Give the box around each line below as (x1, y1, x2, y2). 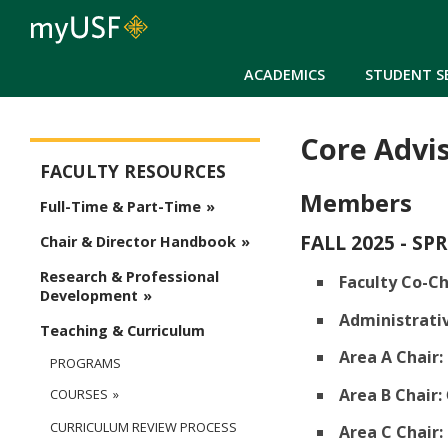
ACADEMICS (244, 64, 325, 84)
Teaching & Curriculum (40, 321, 205, 341)
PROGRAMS (50, 354, 121, 373)
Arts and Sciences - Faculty (30, 143, 226, 166)
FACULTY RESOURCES (40, 159, 226, 184)
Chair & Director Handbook (40, 232, 236, 252)
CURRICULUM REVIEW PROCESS (50, 418, 237, 437)
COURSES (50, 385, 108, 404)
